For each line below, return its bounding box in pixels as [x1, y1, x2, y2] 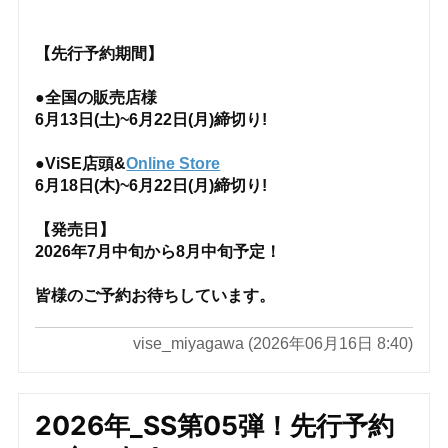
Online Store [126, 155, 221, 173]
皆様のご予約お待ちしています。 [35, 287, 276, 305]
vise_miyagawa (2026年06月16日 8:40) [132, 335, 413, 353]
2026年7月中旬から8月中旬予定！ [35, 243, 282, 261]
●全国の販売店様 [35, 89, 158, 107]
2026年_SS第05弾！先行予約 [35, 409, 395, 442]
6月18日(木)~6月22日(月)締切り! [35, 177, 268, 195]
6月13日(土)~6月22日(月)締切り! [35, 111, 268, 129]
